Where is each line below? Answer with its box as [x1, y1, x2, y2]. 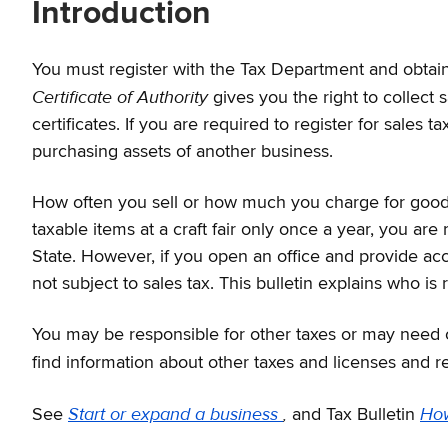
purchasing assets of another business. [32, 143, 333, 162]
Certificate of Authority [32, 86, 213, 110]
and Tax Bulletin [292, 406, 420, 425]
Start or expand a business [68, 403, 283, 427]
